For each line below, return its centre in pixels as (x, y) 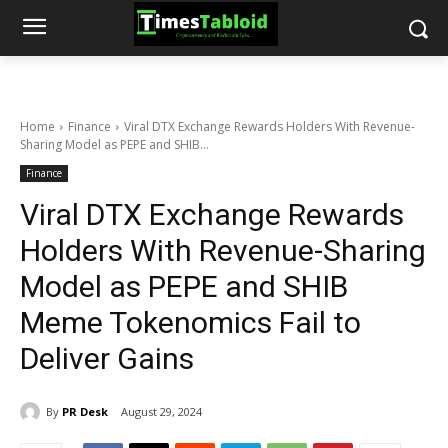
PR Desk (85, 411)
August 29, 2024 (161, 412)
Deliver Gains (107, 358)
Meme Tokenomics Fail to (190, 322)
